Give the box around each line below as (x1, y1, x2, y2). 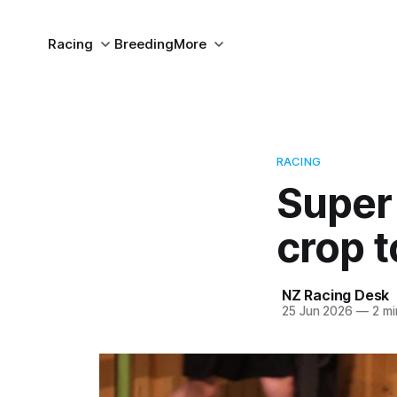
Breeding (113, 35, 174, 52)
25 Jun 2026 (282, 304, 354, 318)
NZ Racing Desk (282, 286, 390, 304)
